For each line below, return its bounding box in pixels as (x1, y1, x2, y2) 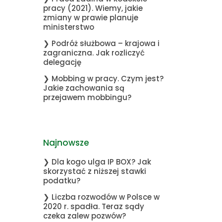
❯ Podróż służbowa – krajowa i (43, 38, 160, 49)
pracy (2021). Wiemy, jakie (43, 3, 143, 13)
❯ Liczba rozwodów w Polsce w (43, 192, 160, 202)
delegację (43, 57, 81, 67)
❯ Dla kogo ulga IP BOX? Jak (43, 157, 151, 167)
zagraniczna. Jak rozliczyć (43, 48, 145, 58)
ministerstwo (43, 22, 94, 32)
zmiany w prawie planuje (43, 12, 138, 23)
